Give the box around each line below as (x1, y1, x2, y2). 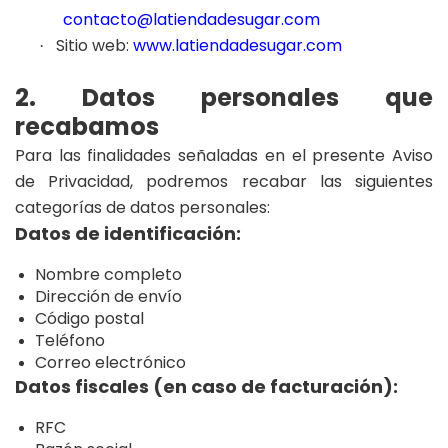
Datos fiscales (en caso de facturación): (15, 374, 398, 399)
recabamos (15, 110, 159, 143)
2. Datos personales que (15, 81, 433, 114)
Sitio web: (56, 34, 133, 57)
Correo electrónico (35, 351, 186, 374)
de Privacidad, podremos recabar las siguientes (15, 170, 433, 193)
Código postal (35, 307, 144, 330)
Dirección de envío (35, 285, 182, 308)
